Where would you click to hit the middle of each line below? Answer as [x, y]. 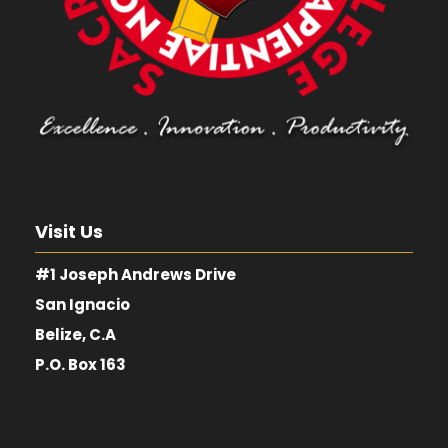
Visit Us [69, 231]
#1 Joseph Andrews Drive [135, 274]
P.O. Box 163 [80, 364]
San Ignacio [82, 304]
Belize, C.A [75, 334]
